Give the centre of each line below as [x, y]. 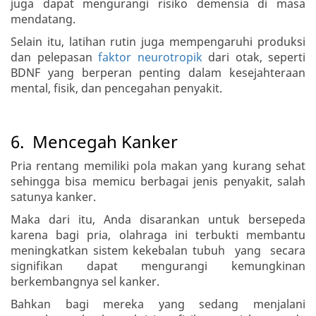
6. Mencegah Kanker [94, 142]
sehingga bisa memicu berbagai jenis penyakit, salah [158, 182]
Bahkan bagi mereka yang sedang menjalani [158, 304]
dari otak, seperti [254, 57]
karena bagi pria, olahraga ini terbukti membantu [158, 235]
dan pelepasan [54, 57]
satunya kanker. [53, 197]
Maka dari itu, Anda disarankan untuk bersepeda [158, 220]
